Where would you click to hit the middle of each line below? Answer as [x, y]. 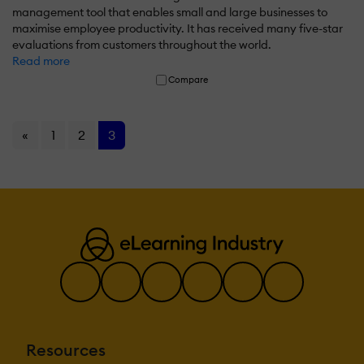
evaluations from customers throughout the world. [142, 44]
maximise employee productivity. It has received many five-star [178, 28]
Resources [66, 349]
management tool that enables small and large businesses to [170, 12]
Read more [41, 61]
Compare [188, 79]
